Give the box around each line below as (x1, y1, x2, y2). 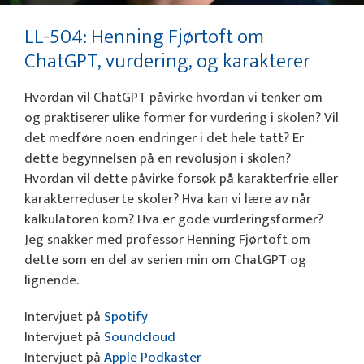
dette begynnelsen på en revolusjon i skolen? (24, 146, 291, 170)
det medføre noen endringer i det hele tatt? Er (24, 126, 304, 149)
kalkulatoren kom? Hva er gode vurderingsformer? (24, 207, 323, 231)
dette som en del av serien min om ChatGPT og (24, 248, 306, 271)
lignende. (24, 268, 79, 292)
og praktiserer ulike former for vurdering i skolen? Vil (24, 106, 339, 129)
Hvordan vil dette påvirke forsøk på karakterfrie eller (24, 167, 338, 190)
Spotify (104, 305, 148, 329)
